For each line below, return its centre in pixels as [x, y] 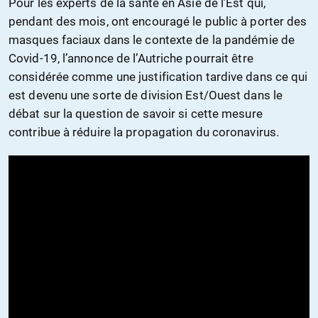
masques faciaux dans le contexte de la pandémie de [152, 39]
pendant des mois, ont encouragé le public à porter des [158, 21]
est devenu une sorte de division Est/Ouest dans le [146, 95]
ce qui [290, 76]
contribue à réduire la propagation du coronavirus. [144, 132]
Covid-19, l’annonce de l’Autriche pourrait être [131, 58]
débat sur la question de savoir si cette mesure [136, 113]
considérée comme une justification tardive [127, 76]
